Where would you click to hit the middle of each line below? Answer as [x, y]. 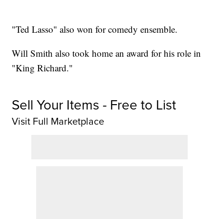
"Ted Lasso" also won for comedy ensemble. [95, 29]
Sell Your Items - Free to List [94, 105]
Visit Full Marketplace [58, 121]
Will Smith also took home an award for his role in [107, 53]
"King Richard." [43, 68]
